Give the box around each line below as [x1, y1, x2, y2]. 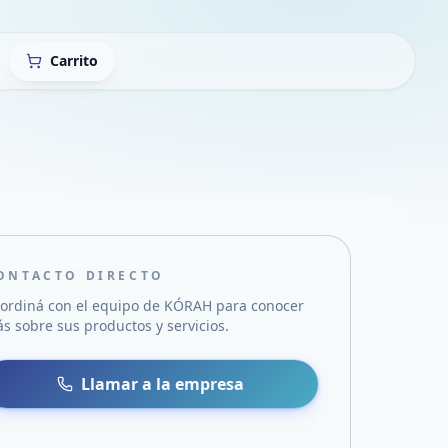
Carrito [50, 51, 98, 70]
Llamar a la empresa [81, 373, 245, 395]
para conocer [212, 296, 305, 315]
